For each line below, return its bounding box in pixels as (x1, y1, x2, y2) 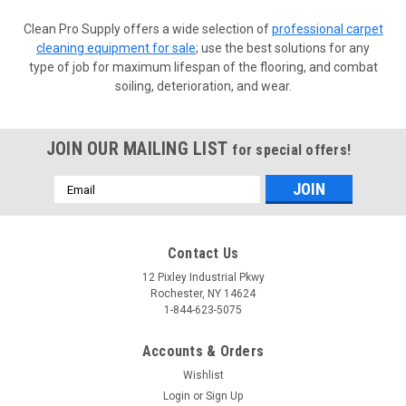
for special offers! (232, 141, 352, 159)
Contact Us (167, 245, 239, 263)
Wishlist (182, 369, 224, 382)
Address (53, 196, 102, 211)
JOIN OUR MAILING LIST (45, 138, 233, 160)
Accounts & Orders (141, 343, 265, 361)
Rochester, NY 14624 (150, 287, 256, 301)
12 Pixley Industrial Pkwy (141, 271, 265, 285)
